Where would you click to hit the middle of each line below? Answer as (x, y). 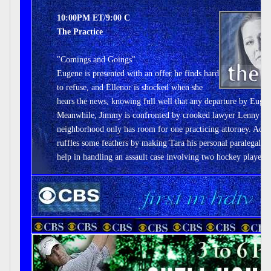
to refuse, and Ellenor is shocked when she (130, 87)
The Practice (80, 32)
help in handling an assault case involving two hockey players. (163, 157)
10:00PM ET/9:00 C (93, 18)
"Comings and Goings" (96, 60)
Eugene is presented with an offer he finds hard (138, 73)
